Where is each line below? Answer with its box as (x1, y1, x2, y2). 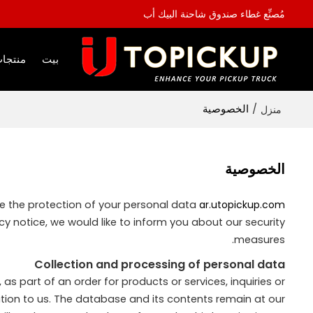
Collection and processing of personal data (34, 256, 285, 272)
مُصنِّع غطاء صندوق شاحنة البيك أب (143, 7, 285, 21)
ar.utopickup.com (198, 197, 285, 212)
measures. (233, 232, 285, 247)
